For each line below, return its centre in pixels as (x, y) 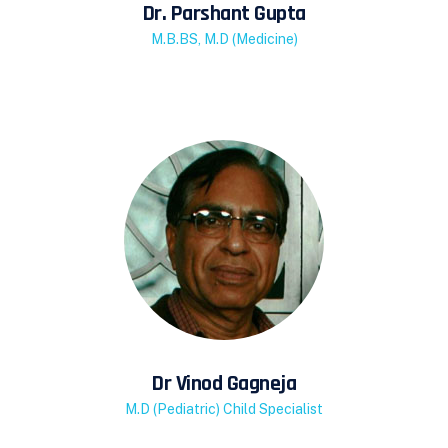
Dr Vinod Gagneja (224, 384)
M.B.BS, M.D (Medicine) (224, 39)
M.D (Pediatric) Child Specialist (224, 409)
